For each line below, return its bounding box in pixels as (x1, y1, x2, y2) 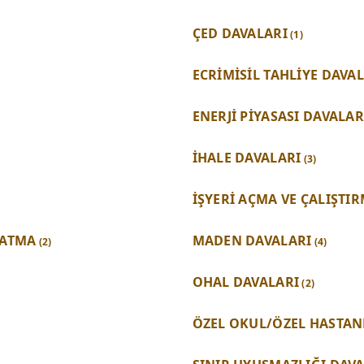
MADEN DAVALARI (192, 231, 312, 249)
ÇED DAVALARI (192, 24, 288, 42)
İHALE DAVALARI (192, 148, 301, 167)
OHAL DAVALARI (192, 272, 300, 291)
